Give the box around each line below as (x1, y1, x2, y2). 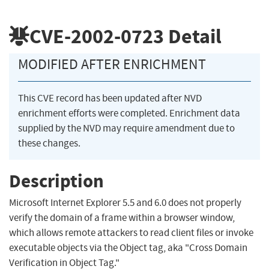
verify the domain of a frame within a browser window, (9, 211, 235, 225)
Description (9, 168, 104, 193)
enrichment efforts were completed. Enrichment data (18, 107, 240, 120)
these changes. (18, 137, 80, 150)
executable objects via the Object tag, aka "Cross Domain (9, 241, 247, 255)
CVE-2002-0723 (29, 22, 164, 50)
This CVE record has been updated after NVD (18, 92, 202, 105)
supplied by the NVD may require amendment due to (18, 122, 235, 135)
